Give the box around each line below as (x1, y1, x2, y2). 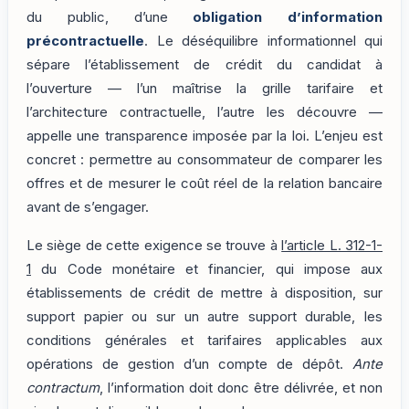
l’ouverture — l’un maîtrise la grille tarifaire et (26, 80, 383, 98)
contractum (26, 380, 100, 397)
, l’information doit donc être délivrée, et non (100, 380, 383, 397)
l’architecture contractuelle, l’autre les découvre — (26, 104, 383, 121)
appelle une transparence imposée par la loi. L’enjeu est (26, 128, 383, 145)
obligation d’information (193, 9, 383, 26)
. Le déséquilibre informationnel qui (144, 33, 383, 50)
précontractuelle (26, 33, 144, 50)
